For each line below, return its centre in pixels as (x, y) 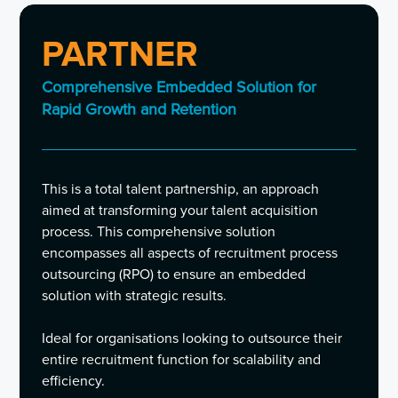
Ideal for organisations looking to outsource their (192, 339)
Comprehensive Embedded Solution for (179, 88)
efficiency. (74, 382)
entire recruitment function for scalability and (182, 360)
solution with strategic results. (135, 296)
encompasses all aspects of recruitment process (190, 254)
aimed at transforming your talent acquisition (180, 211)
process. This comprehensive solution (159, 232)
